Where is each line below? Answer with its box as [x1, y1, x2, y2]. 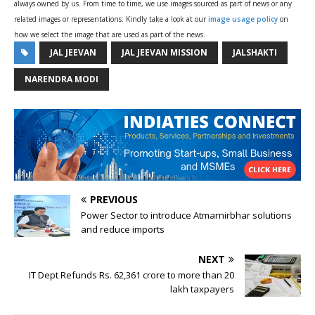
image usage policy [208, 13, 278, 24]
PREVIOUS [90, 192, 138, 206]
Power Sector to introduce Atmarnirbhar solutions [81, 208, 292, 221]
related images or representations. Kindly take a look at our [14, 13, 208, 24]
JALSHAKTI [233, 46, 277, 58]
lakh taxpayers [170, 282, 234, 295]
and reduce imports [81, 222, 165, 236]
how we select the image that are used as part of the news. [14, 29, 205, 39]
